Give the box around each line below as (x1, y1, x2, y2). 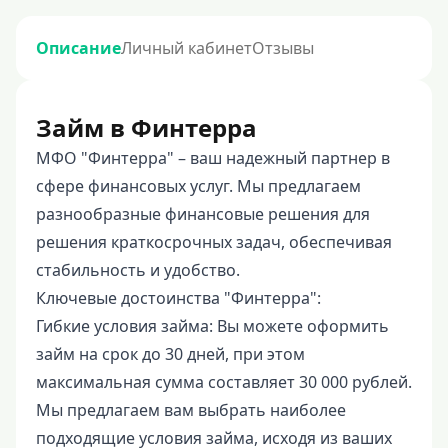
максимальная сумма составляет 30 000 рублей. (36, 371, 412, 393)
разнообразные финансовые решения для (36, 203, 370, 225)
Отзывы (252, 37, 314, 59)
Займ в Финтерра (36, 111, 257, 144)
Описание (36, 37, 121, 59)
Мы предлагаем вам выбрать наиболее (36, 399, 346, 421)
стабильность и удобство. (36, 259, 240, 281)
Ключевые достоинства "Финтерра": (36, 287, 321, 309)
